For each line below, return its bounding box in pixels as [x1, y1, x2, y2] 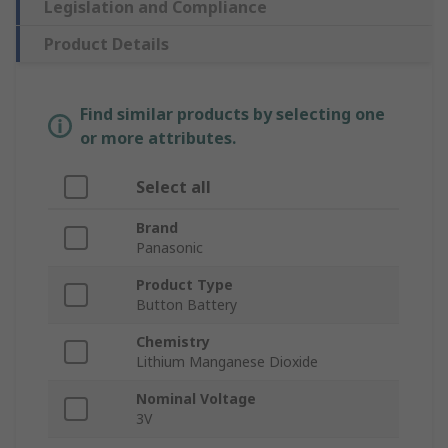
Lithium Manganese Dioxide [136, 352, 318, 372]
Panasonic [136, 238, 203, 258]
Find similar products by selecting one [80, 103, 385, 126]
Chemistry [136, 332, 210, 352]
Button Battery [136, 295, 237, 315]
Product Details [44, 33, 169, 56]
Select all [136, 176, 211, 199]
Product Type [136, 275, 233, 295]
